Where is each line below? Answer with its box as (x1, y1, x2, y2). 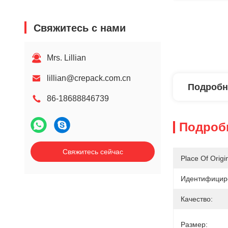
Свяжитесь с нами (34, 22, 126, 34)
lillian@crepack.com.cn (47, 74, 131, 82)
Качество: (181, 195, 213, 203)
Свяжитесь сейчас (62, 148, 123, 156)
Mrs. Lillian (47, 53, 86, 62)
